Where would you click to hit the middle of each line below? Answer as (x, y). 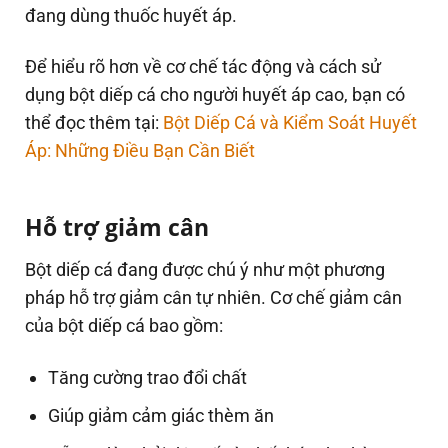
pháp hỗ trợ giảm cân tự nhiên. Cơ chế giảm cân (213, 298)
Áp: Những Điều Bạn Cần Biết (140, 151)
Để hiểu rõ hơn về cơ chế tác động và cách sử (203, 67)
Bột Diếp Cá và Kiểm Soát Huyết (290, 123)
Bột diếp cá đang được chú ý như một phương (205, 270)
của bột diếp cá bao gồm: (124, 326)
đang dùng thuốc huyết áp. (131, 15)
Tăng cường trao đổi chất (148, 377)
